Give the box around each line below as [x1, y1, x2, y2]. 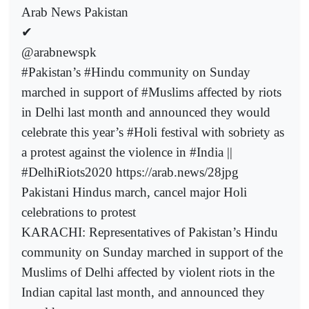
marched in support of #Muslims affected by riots [21, 85, 281, 100]
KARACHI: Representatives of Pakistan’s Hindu [21, 225, 278, 240]
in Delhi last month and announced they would [21, 105, 270, 120]
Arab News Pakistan [21, 5, 128, 20]
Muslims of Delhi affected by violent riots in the [21, 265, 275, 280]
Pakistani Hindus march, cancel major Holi [21, 185, 247, 200]
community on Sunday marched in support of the [21, 245, 283, 260]
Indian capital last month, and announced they [21, 285, 265, 300]
